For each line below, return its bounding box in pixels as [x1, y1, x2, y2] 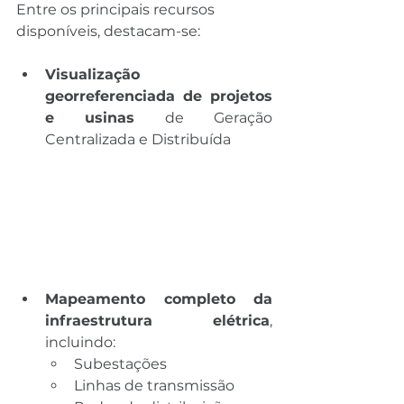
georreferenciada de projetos [45, 87, 272, 106]
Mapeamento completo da [45, 290, 272, 308]
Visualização [45, 66, 140, 84]
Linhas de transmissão [74, 377, 234, 395]
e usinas [45, 109, 135, 127]
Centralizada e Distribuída [45, 131, 231, 149]
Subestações [74, 355, 167, 373]
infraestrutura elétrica [45, 312, 270, 330]
